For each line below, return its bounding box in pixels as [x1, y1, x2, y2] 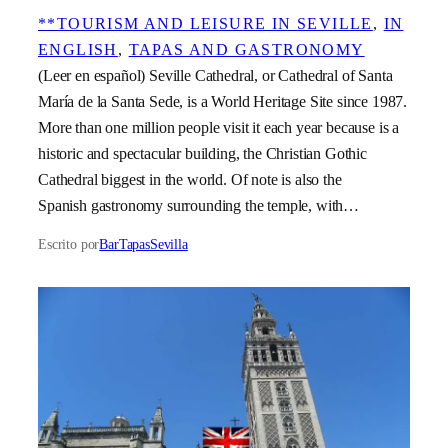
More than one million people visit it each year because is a [38, 117, 400, 137]
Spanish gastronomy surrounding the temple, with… [38, 195, 360, 215]
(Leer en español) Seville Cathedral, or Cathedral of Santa [38, 65, 393, 85]
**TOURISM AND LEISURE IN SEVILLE [38, 13, 373, 33]
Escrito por [38, 235, 100, 252]
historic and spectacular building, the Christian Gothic [38, 143, 367, 163]
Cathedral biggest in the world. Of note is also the [38, 169, 342, 189]
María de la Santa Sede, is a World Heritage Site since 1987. [38, 91, 408, 111]
